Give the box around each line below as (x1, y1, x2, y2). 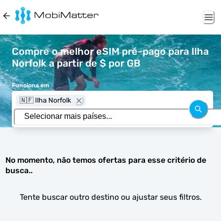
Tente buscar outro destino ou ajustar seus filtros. (19, 192, 202, 202)
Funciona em (12, 82, 49, 89)
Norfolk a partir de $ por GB (12, 57, 141, 69)
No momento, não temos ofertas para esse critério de (5, 155, 207, 165)
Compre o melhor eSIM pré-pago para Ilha (12, 45, 209, 57)
